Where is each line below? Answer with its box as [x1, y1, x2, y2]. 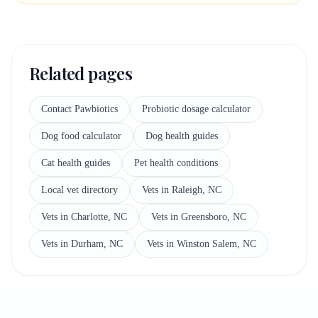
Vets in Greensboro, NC [151, 212, 246, 222]
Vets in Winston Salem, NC [147, 238, 256, 249]
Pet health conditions [134, 158, 218, 168]
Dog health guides [146, 131, 218, 141]
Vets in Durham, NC [41, 238, 123, 249]
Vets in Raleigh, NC [142, 185, 221, 195]
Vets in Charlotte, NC [41, 212, 127, 222]
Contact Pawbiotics [41, 104, 118, 114]
